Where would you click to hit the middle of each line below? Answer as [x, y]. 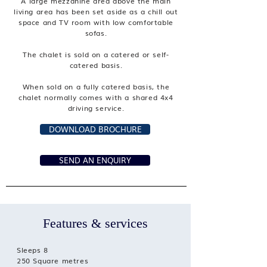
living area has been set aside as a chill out [96, 11]
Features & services [95, 223]
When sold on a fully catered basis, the [96, 86]
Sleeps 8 [32, 250]
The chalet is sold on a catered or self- [96, 54]
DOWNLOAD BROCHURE [95, 129]
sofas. [96, 33]
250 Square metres [53, 260]
